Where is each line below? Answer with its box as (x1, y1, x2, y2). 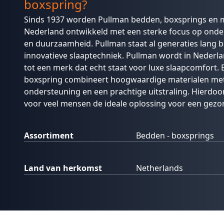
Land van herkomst (24, 162, 102, 174)
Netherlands (136, 162, 183, 174)
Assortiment (24, 130, 73, 141)
